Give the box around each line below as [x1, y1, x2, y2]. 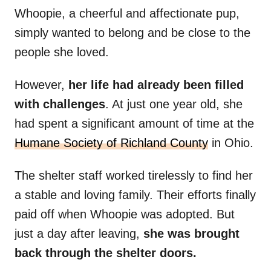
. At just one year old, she [105, 97, 243, 111]
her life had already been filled [68, 78, 244, 92]
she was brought [143, 227, 240, 241]
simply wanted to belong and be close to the [15, 26, 250, 40]
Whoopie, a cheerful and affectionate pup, [15, 7, 240, 21]
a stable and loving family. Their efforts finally [15, 188, 256, 202]
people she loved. [15, 45, 109, 59]
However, [15, 78, 68, 92]
